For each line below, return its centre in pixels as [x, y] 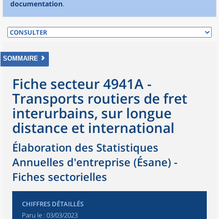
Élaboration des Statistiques [85, 147]
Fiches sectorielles [60, 176]
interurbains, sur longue [92, 113]
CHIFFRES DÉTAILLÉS [53, 204]
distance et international [93, 128]
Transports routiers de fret [100, 98]
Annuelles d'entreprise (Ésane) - [95, 162]
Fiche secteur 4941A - [82, 84]
